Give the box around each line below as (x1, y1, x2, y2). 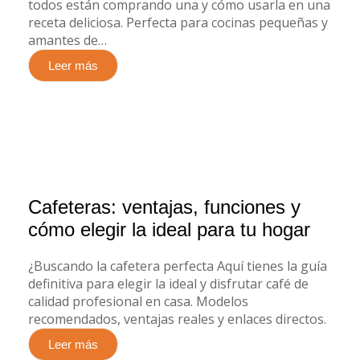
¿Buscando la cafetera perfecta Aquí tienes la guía (28, 257, 327, 275)
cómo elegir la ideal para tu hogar (28, 219, 310, 240)
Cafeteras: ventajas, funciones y (28, 196, 301, 218)
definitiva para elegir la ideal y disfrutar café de (28, 275, 309, 292)
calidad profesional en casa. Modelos (28, 292, 248, 310)
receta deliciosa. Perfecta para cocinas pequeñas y (28, 14, 328, 31)
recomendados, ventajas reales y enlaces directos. (28, 310, 326, 328)
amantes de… (28, 31, 107, 49)
